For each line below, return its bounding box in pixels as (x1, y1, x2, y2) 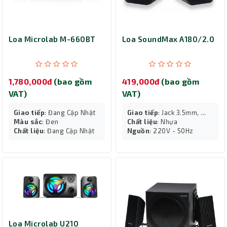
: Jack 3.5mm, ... (158, 108, 206, 117)
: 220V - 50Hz (149, 127, 194, 135)
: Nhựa (157, 118, 178, 126)
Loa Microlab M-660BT (9, 34, 96, 44)
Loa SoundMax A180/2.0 (122, 34, 215, 44)
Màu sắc (14, 118, 43, 126)
